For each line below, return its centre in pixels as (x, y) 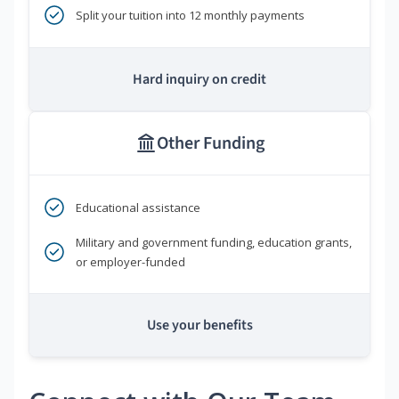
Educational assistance (138, 208)
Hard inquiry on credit (199, 80)
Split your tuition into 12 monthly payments (190, 16)
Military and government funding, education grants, (214, 243)
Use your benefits (199, 326)
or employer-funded (130, 262)
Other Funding (210, 144)
